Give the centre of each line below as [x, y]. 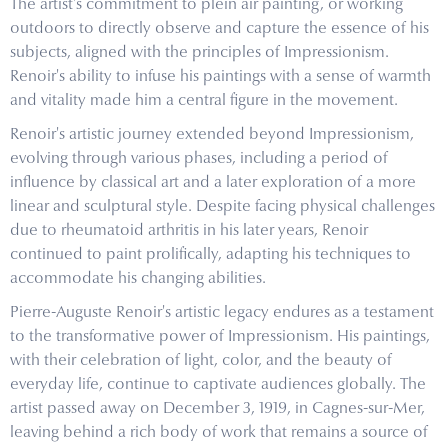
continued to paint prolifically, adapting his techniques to [210, 255]
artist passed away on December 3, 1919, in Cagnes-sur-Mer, [217, 409]
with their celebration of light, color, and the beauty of [201, 361]
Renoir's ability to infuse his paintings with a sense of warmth [220, 77]
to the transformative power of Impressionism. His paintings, [220, 337]
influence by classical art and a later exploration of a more [213, 183]
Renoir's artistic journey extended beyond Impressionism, [212, 135]
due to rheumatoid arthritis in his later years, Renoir [189, 231]
